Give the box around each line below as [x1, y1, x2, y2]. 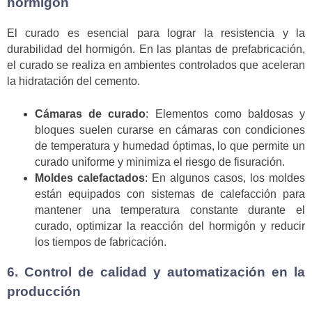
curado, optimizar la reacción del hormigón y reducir [35, 219, 305, 232]
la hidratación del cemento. [7, 75, 140, 88]
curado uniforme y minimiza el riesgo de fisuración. [35, 155, 285, 168]
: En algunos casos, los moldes [145, 171, 305, 184]
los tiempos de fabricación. [35, 235, 166, 248]
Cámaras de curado [35, 107, 146, 120]
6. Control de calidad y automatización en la [7, 265, 305, 280]
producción [7, 284, 81, 299]
